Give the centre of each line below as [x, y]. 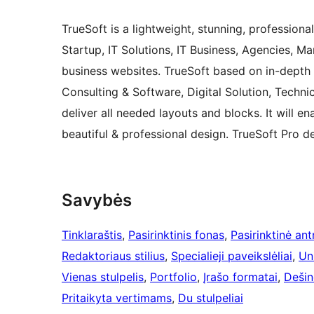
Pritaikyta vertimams [117, 298]
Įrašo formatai [240, 277]
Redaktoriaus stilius [113, 256]
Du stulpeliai [211, 298]
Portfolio [173, 277]
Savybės [97, 200]
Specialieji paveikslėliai [232, 256]
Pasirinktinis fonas [176, 235]
